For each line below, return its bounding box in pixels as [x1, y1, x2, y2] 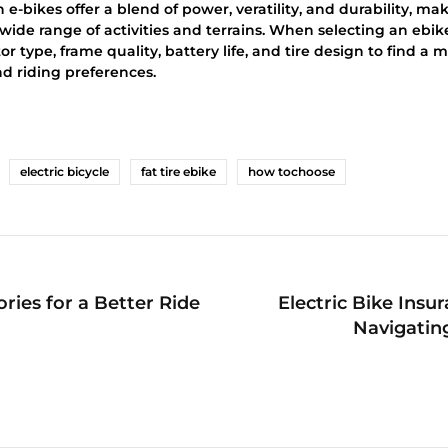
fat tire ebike [141, 163, 216, 179]
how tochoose [248, 163, 335, 179]
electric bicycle [20, 163, 109, 179]
